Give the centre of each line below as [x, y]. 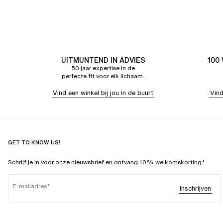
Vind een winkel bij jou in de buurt [103, 93]
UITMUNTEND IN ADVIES [103, 60]
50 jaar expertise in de [103, 68]
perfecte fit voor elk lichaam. [103, 76]
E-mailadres [30, 186]
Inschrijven [195, 188]
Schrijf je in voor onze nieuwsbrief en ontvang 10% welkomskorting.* [107, 162]
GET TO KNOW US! [34, 142]
